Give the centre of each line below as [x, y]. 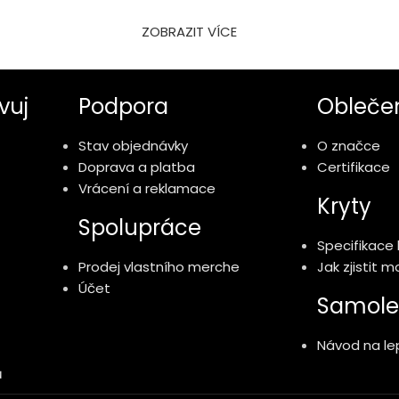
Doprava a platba [137, 167]
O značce [349, 145]
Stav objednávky [133, 145]
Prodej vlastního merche [159, 266]
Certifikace [354, 167]
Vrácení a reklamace [147, 188]
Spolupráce [140, 227]
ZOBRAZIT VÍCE [189, 31]
